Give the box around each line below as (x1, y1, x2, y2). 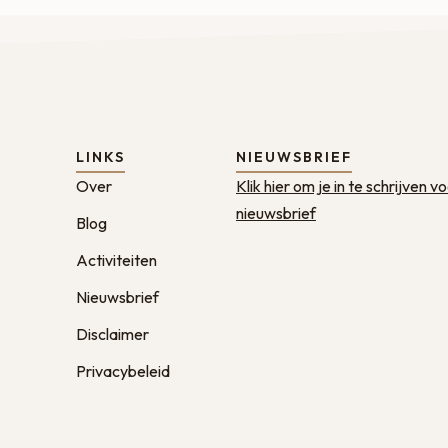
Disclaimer (76, 324, 149, 344)
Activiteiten (76, 250, 157, 270)
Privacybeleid (76, 361, 170, 381)
